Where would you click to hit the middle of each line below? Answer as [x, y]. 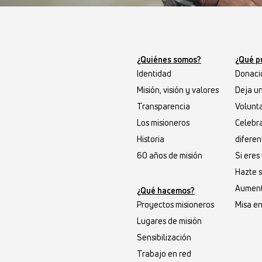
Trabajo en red [164, 254]
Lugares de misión [169, 221]
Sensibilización [164, 237]
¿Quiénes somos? [169, 60]
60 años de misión [170, 156]
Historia [151, 139]
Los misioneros [163, 123]
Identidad [154, 74]
